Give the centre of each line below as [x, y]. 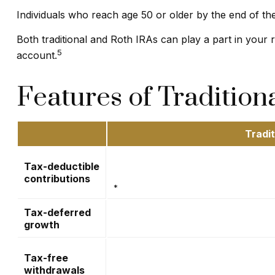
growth [41, 224]
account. [37, 55]
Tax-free [46, 258]
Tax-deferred [57, 212]
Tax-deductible [61, 166]
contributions [57, 178]
